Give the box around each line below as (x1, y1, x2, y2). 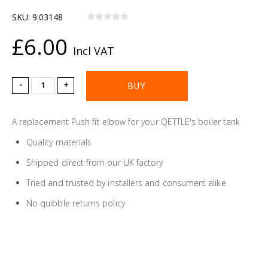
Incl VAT (73, 43, 114, 58)
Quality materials (26, 136, 92, 148)
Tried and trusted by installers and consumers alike (26, 176, 226, 188)
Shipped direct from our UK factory (26, 156, 163, 168)
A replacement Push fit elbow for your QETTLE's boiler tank (12, 115, 243, 127)
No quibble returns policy (26, 197, 125, 209)
